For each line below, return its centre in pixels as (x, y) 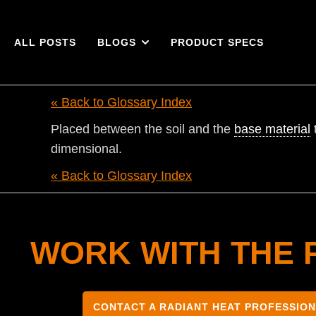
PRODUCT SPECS (217, 42)
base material (272, 129)
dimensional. (86, 149)
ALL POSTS (45, 42)
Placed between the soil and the (142, 129)
